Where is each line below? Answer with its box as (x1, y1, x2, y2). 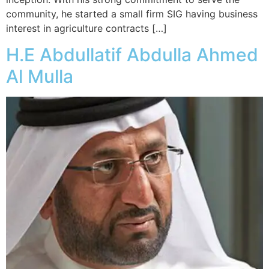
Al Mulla (6, 65, 73, 88)
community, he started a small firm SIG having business (6, 7, 258, 20)
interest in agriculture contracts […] (6, 22, 167, 34)
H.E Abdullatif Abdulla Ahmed (6, 44, 258, 66)
